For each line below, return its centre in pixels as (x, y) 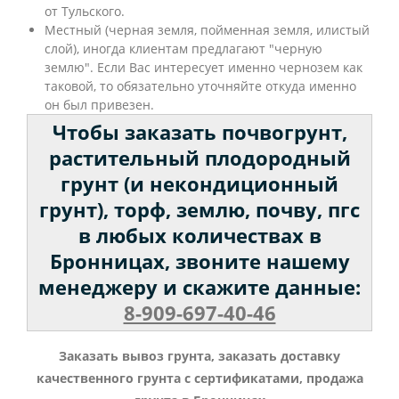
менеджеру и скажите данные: (199, 288)
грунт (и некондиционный (199, 184)
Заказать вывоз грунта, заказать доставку (199, 356)
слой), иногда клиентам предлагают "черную (183, 49)
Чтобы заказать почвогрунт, (199, 133)
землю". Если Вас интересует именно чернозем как (204, 68)
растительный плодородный (199, 159)
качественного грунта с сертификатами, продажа (199, 379)
